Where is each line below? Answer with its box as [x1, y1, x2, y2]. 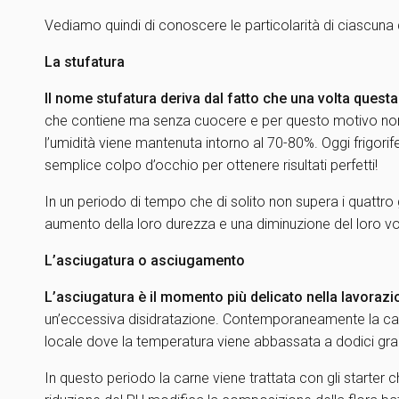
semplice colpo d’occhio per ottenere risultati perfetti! [45, 157, 378, 174]
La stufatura [45, 53, 125, 70]
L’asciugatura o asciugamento [45, 252, 245, 269]
